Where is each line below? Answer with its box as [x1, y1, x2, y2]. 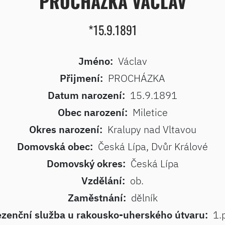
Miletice [132, 105, 168, 119]
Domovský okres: [46, 157, 126, 170]
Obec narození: [57, 105, 128, 119]
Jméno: [78, 54, 113, 68]
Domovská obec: [17, 140, 93, 153]
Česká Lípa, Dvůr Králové [98, 140, 208, 153]
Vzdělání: [81, 174, 125, 187]
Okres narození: [29, 123, 102, 136]
